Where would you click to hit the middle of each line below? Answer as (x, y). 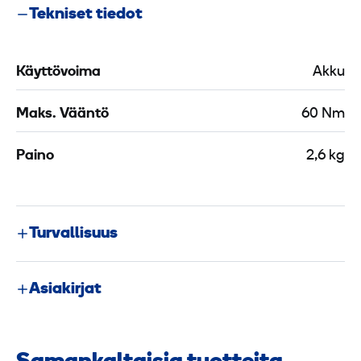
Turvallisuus (73, 233)
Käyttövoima (58, 72)
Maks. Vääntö (62, 114)
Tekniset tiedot (86, 14)
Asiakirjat (65, 289)
